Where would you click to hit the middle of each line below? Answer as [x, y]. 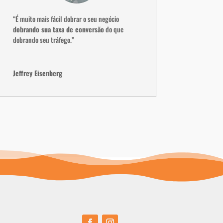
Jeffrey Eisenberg [37, 73]
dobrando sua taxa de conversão [58, 29]
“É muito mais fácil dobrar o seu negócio [66, 18]
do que [113, 29]
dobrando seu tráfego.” [43, 39]
